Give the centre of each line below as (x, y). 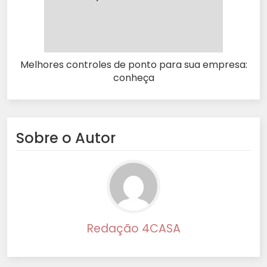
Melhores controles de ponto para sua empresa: (133, 64)
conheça (133, 77)
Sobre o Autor (66, 138)
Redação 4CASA (133, 228)
